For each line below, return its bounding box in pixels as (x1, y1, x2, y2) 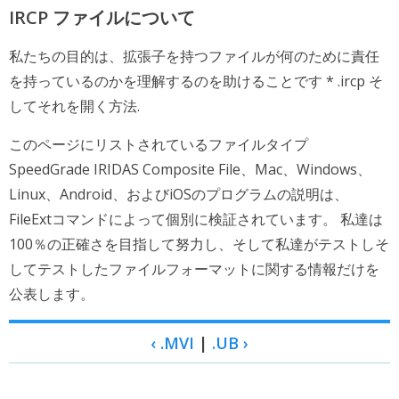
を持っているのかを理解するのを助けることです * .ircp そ (9, 71, 383, 91)
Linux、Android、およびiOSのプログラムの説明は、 (9, 184, 348, 204)
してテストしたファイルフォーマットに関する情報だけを (9, 259, 379, 279)
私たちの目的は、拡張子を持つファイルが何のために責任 (9, 46, 379, 66)
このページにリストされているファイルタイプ (9, 134, 308, 154)
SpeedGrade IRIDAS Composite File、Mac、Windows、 (9, 159, 371, 179)
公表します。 (9, 284, 94, 304)
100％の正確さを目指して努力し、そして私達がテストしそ (9, 234, 389, 254)
